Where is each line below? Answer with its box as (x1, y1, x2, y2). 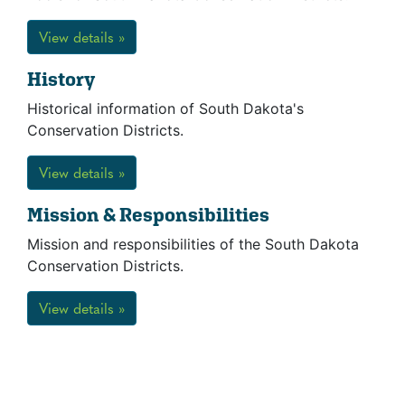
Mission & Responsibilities (27, 203, 269, 226)
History (27, 68, 95, 90)
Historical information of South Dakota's (27, 99, 304, 118)
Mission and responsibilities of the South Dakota (27, 235, 359, 253)
